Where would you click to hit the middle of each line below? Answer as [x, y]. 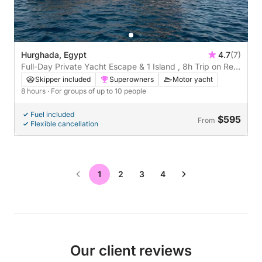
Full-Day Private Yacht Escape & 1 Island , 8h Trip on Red [130, 66]
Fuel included [52, 114]
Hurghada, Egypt [54, 54]
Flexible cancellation [64, 123]
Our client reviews [131, 250]
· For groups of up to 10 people [97, 91]
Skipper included [63, 79]
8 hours [34, 91]
